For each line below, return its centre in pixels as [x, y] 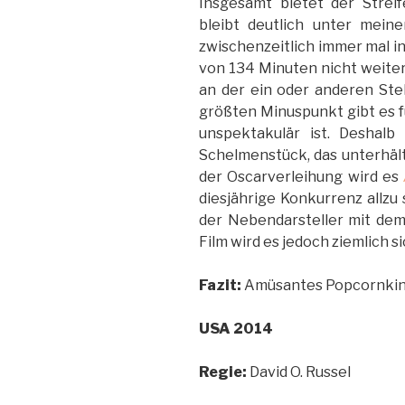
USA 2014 [236, 328]
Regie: [223, 372]
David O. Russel [299, 372]
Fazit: [220, 285]
